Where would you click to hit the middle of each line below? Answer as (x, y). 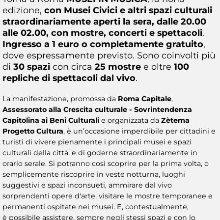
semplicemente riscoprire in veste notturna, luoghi (94, 174)
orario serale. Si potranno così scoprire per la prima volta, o (106, 163)
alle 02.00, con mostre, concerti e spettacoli (102, 32)
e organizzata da (130, 120)
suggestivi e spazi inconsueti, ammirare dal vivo (87, 185)
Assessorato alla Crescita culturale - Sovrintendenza (97, 109)
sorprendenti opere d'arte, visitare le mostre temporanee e (108, 196)
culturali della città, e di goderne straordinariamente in (100, 152)
